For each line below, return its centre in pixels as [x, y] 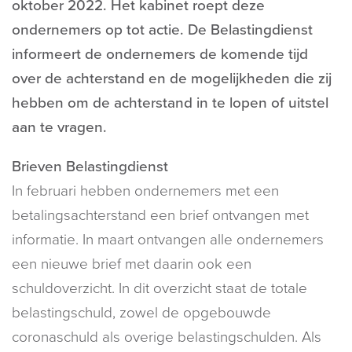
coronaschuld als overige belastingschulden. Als [167, 337]
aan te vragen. [59, 127]
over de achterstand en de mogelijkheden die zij [172, 78]
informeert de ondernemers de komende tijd [160, 54]
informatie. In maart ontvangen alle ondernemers [168, 239]
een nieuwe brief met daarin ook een [132, 264]
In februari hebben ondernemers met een [145, 191]
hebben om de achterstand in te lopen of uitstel [170, 103]
